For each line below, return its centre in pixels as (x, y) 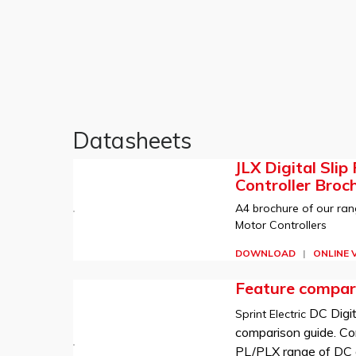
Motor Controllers (281, 225)
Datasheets (132, 140)
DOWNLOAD (265, 253)
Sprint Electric (272, 314)
